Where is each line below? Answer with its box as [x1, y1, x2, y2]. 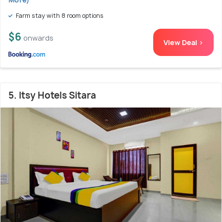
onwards [23, 33, 54, 43]
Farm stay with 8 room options [14, 11, 104, 20]
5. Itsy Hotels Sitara [8, 89, 96, 102]
